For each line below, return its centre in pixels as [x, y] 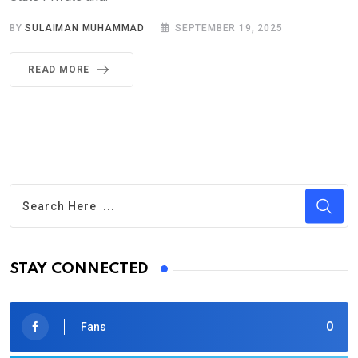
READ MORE [59, 70]
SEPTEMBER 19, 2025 [229, 28]
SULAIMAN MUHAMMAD [85, 28]
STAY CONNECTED [79, 269]
